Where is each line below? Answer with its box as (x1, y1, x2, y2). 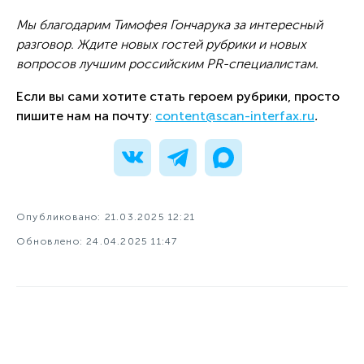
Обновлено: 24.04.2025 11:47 (16, 235, 178, 247)
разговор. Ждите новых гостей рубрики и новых (16, 36, 306, 52)
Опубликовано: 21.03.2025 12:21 (16, 210, 196, 223)
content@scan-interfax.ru (155, 107, 314, 123)
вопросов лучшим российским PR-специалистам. (16, 55, 318, 71)
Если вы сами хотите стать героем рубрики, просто (16, 88, 340, 104)
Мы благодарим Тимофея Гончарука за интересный (16, 16, 323, 32)
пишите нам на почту (16, 107, 149, 123)
